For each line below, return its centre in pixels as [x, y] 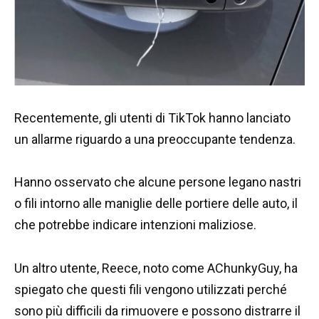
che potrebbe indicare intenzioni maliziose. [135, 225]
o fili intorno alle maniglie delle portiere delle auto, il [156, 204]
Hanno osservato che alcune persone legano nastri [158, 182]
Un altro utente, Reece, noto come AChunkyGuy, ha [156, 268]
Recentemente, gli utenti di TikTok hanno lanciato [152, 117]
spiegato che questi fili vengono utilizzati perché [151, 289]
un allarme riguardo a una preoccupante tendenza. [155, 139]
